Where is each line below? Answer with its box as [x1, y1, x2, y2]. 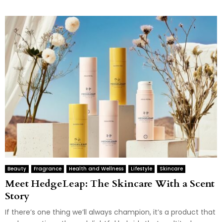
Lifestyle [131, 165, 152, 172]
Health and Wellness [69, 165, 123, 172]
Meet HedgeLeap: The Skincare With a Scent [5, 176, 215, 190]
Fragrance [34, 165, 61, 172]
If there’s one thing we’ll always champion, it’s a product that [5, 207, 216, 217]
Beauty [7, 165, 26, 172]
